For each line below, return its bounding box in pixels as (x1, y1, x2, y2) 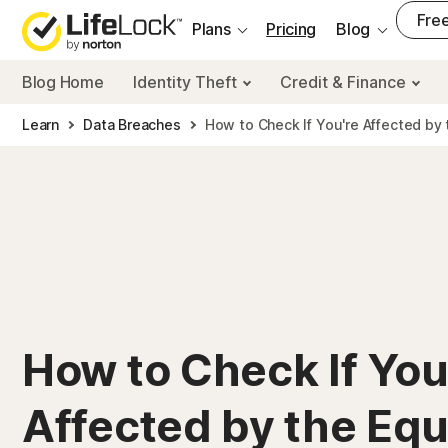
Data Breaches (83, 116, 181, 133)
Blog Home (22, 72, 104, 92)
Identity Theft (133, 72, 242, 92)
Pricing (266, 19, 317, 39)
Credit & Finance (280, 72, 411, 92)
